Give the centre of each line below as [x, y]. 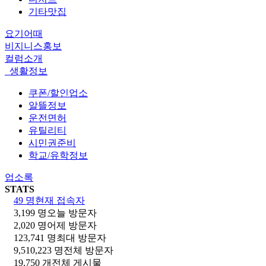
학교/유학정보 [58, 155]
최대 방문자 [81, 237]
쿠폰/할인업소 [58, 93]
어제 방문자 [72, 225]
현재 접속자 [60, 200]
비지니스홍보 [33, 46]
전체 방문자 [88, 250]
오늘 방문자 [72, 213]
